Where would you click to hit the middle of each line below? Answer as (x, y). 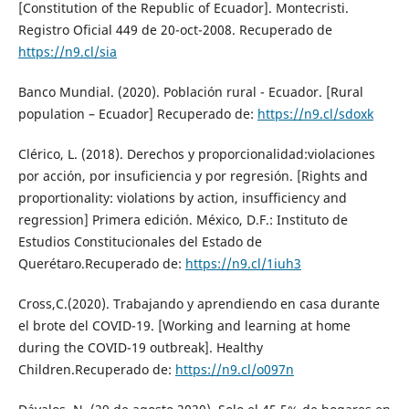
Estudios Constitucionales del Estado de (140, 241)
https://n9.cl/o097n (234, 369)
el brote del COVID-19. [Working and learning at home (184, 325)
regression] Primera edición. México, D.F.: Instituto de (183, 219)
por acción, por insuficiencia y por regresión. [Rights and (193, 175)
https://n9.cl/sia (67, 51)
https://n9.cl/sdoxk (315, 113)
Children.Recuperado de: (96, 369)
